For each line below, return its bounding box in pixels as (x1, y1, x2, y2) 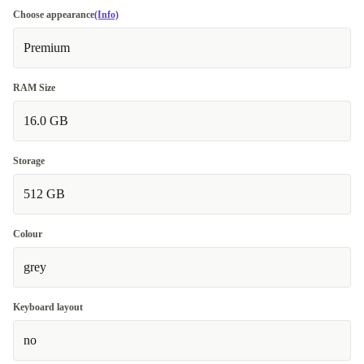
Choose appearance (13, 9, 94, 20)
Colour (13, 228, 42, 240)
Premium (24, 41, 70, 54)
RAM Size (13, 82, 55, 93)
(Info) (94, 9, 119, 20)
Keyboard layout (13, 301, 83, 313)
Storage (13, 155, 45, 167)
